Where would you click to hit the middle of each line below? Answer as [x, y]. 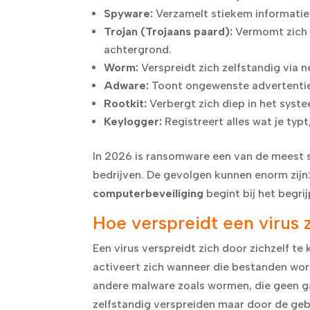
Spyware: [129, 13]
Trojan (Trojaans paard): [168, 31]
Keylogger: [133, 121]
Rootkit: [126, 103]
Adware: [127, 85]
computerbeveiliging [148, 193]
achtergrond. [138, 49]
